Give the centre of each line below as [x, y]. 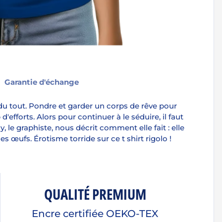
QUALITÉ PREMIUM [95, 194]
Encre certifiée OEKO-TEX [95, 214]
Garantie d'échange [42, 82]
